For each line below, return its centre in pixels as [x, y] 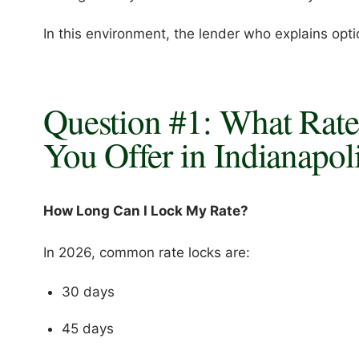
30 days [88, 291]
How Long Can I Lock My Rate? [145, 211]
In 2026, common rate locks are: [146, 253]
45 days [87, 328]
